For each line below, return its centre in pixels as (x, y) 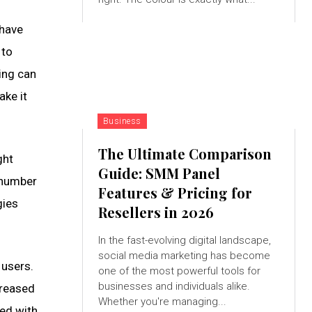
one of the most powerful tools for (179, 271)
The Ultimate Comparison (185, 154)
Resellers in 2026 (156, 212)
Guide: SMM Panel (159, 173)
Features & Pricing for (175, 193)
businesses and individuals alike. (174, 287)
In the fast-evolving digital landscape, (184, 241)
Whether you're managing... (162, 302)
